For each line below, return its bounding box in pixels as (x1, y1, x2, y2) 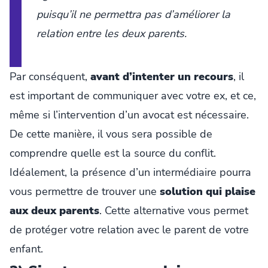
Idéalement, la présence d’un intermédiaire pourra (10, 165, 251, 179)
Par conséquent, (10, 69, 90, 84)
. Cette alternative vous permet (99, 203, 248, 218)
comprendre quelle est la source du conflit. (10, 145, 216, 160)
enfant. (10, 241, 43, 256)
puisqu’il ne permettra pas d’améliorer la (36, 7, 230, 22)
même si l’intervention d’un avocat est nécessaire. (10, 107, 249, 122)
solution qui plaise (160, 184, 255, 199)
